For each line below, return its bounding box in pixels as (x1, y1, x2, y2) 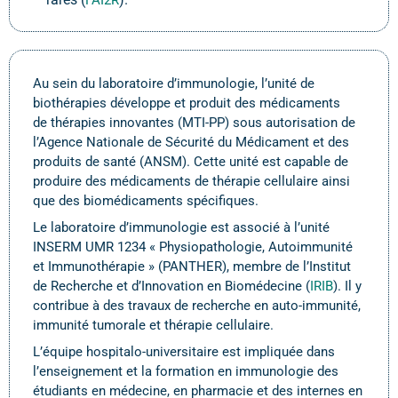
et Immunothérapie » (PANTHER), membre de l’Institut (33, 259, 351, 275)
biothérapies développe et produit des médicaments (33, 95, 340, 111)
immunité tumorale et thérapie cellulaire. (33, 317, 274, 333)
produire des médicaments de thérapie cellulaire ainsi (33, 173, 350, 189)
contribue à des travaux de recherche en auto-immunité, (33, 298, 361, 314)
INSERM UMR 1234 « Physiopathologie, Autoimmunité (33, 239, 353, 255)
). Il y (333, 278, 362, 294)
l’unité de (261, 76, 314, 92)
